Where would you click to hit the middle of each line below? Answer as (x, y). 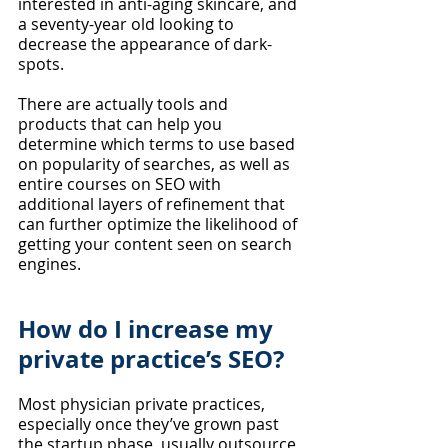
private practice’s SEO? (151, 359)
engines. (49, 264)
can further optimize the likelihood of (159, 224)
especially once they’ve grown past (150, 424)
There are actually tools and (125, 104)
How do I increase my (148, 329)
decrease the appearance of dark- (145, 44)
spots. (43, 64)
